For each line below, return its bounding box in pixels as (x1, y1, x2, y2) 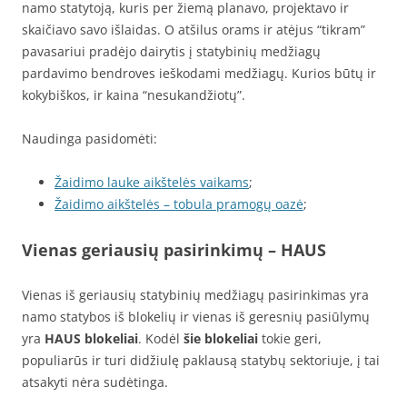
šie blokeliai (184, 330, 258, 347)
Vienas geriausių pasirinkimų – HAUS (22, 239, 326, 261)
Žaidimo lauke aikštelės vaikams (55, 174, 249, 191)
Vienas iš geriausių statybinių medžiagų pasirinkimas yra (22, 286, 369, 303)
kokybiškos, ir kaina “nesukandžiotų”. (22, 86, 245, 104)
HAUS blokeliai (45, 330, 138, 347)
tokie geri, (258, 330, 322, 347)
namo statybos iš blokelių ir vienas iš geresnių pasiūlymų (22, 308, 370, 325)
